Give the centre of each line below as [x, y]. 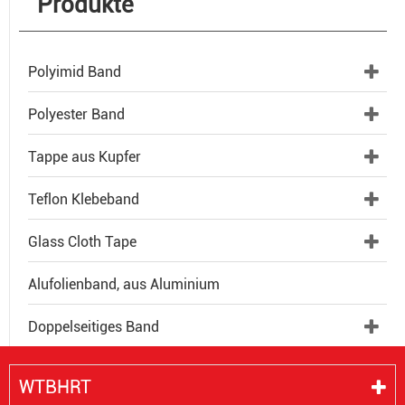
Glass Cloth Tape [82, 241]
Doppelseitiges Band [94, 326]
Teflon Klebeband [84, 199]
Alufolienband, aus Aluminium [124, 284]
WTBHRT [55, 386]
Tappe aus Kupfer [85, 156]
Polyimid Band [75, 71]
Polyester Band [76, 114]
